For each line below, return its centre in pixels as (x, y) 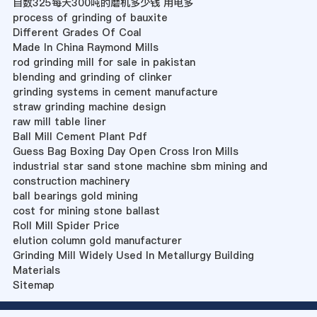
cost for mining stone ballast (86, 211)
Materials (36, 271)
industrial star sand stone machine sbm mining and (140, 167)
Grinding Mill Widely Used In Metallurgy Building (133, 256)
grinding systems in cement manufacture (115, 92)
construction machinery (71, 181)
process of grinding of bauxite (90, 18)
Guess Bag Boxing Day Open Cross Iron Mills (125, 152)
